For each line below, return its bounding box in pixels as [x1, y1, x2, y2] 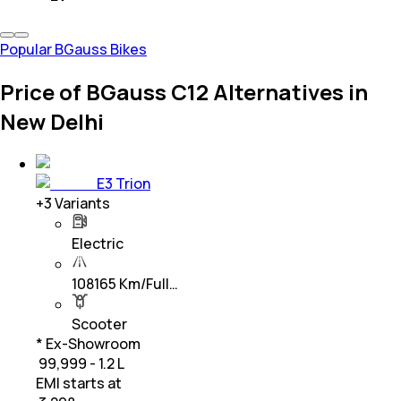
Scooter [72, 313, 127, 334]
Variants [52, 192, 110, 213]
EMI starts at [36, 372, 122, 393]
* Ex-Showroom [36, 333, 141, 354]
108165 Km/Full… [72, 273, 178, 294]
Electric [72, 233, 124, 253]
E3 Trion [97, 173, 150, 193]
